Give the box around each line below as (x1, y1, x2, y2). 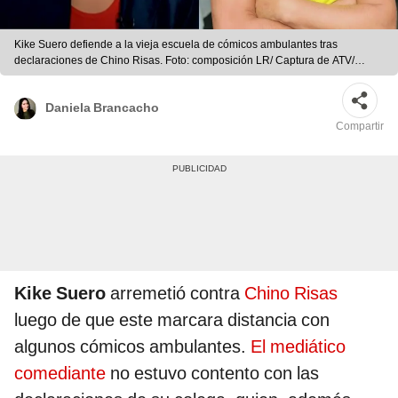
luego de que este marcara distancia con (14, 309, 330, 331)
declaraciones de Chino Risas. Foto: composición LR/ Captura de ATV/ (14, 54, 354, 68)
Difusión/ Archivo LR (14, 70, 113, 84)
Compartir (336, 120, 384, 133)
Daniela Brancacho (45, 99, 159, 115)
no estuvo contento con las (106, 362, 319, 385)
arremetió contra (106, 283, 240, 305)
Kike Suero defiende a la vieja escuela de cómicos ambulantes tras (14, 38, 338, 52)
